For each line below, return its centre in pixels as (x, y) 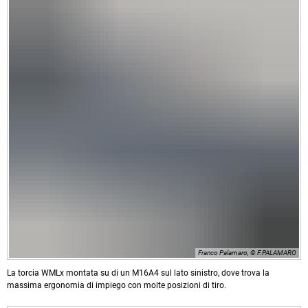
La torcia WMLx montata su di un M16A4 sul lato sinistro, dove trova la (138, 273)
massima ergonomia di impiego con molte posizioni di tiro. (117, 286)
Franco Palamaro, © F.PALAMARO (247, 253)
